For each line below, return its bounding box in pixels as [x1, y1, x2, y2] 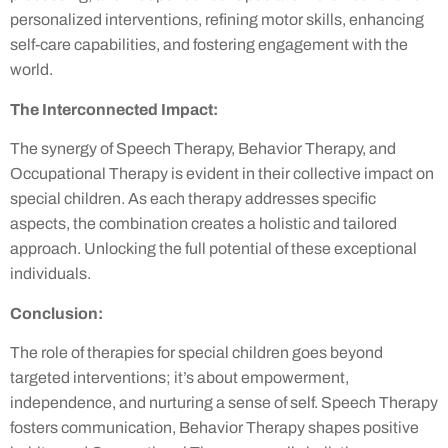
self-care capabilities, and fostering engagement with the [10, 36, 408, 54]
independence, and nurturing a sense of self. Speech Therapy [10, 394, 438, 411]
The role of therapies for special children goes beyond [10, 344, 383, 361]
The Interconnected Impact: [10, 100, 218, 118]
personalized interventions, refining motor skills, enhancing [10, 11, 424, 29]
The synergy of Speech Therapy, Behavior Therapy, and [10, 140, 396, 158]
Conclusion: [10, 304, 103, 322]
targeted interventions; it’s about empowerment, [10, 369, 349, 386]
